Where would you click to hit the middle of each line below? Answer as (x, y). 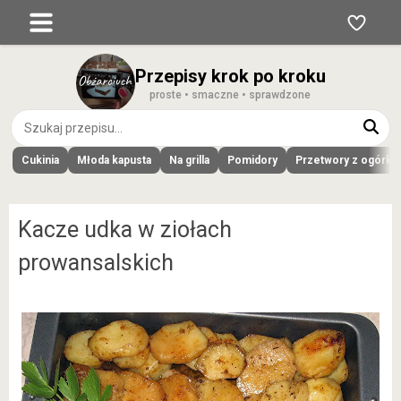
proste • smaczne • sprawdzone (230, 94)
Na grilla (189, 160)
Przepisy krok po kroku (230, 76)
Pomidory (252, 160)
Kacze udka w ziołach (125, 230)
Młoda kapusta (114, 160)
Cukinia (40, 160)
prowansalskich (96, 263)
